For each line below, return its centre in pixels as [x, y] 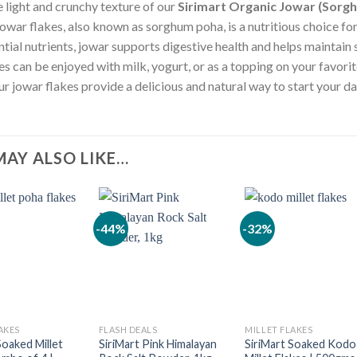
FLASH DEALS [128, 329]
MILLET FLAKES [279, 329]
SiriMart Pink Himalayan [157, 343]
